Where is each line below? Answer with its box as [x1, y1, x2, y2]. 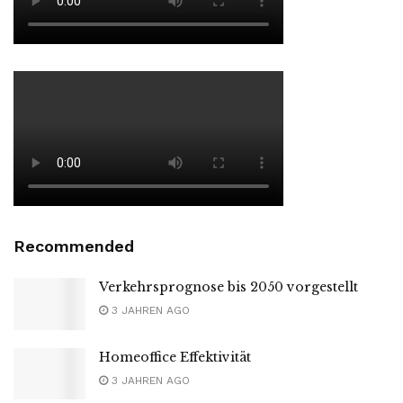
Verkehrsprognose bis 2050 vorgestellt [99, 279, 358, 296]
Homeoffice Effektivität [99, 348, 251, 365]
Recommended [13, 237, 134, 256]
